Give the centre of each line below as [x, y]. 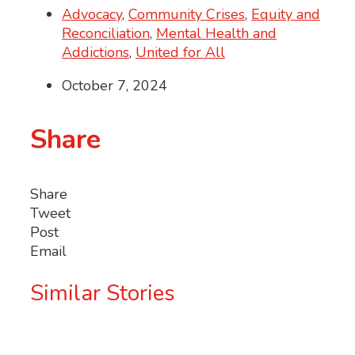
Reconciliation [106, 34]
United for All [180, 53]
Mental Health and [216, 34]
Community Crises [187, 15]
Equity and [286, 15]
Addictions [95, 53]
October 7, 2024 [115, 86]
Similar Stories [103, 294]
